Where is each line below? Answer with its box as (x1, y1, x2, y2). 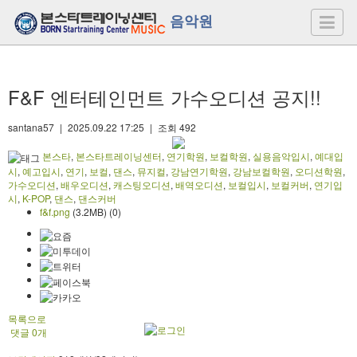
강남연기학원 (171, 164, 228, 178)
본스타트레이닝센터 (76, 149, 162, 163)
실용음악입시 (253, 149, 310, 163)
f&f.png (40, 205, 70, 219)
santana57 (8, 120, 54, 135)
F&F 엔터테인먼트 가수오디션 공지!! (8, 83, 321, 112)
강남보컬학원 (233, 164, 290, 178)
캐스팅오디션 (113, 178, 171, 192)
